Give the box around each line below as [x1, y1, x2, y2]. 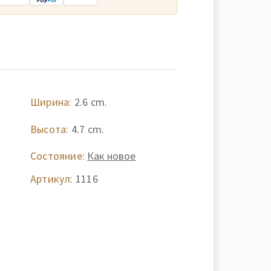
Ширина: [30, 95, 72, 109]
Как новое [87, 149, 136, 163]
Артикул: [30, 172, 73, 186]
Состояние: [30, 149, 85, 163]
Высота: [30, 122, 69, 136]
